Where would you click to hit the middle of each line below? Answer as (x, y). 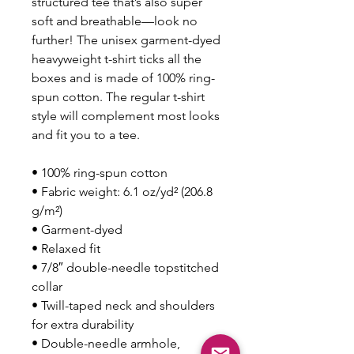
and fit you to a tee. (86, 134)
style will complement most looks (126, 115)
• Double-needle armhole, (106, 343)
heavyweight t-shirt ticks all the (117, 58)
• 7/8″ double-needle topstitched (125, 267)
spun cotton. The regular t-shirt (118, 96)
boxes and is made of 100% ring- (123, 77)
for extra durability (83, 324)
